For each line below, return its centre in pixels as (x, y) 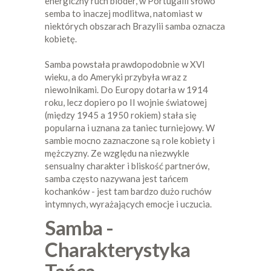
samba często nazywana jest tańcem (116, 178)
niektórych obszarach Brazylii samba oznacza (135, 26)
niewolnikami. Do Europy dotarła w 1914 (126, 89)
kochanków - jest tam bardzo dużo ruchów (128, 191)
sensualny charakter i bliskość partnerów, (127, 165)
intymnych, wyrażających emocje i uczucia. (128, 204)
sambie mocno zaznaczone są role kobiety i (130, 140)
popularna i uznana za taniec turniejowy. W (130, 127)
